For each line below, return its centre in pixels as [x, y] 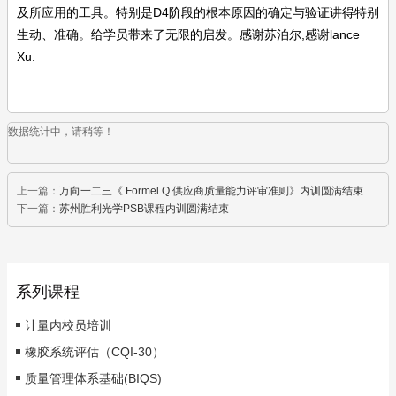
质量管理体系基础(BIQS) [93, 378]
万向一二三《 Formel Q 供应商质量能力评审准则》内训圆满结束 [211, 190]
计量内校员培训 [68, 325]
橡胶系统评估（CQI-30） [95, 351]
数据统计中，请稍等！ [61, 131]
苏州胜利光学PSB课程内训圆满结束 [144, 208]
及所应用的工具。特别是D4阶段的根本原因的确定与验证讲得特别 [198, 12]
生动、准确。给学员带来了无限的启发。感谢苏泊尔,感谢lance [188, 34]
